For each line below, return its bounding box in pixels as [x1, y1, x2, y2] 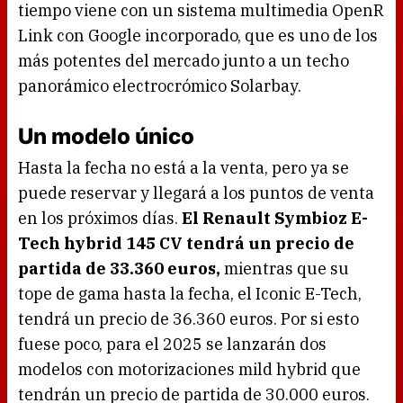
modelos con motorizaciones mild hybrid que [18, 359, 361, 381]
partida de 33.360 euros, [18, 258, 224, 280]
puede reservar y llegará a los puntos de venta [18, 183, 374, 204]
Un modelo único [18, 123, 194, 150]
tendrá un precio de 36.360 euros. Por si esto [18, 309, 359, 330]
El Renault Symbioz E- [182, 208, 368, 229]
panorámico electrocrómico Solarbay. [18, 76, 301, 97]
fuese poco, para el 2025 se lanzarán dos [18, 334, 327, 355]
